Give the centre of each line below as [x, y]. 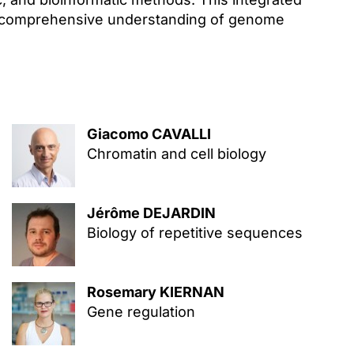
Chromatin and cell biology [176, 154]
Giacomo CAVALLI [149, 134]
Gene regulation [141, 312]
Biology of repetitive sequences [194, 233]
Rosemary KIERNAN [155, 292]
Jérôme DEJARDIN [151, 213]
